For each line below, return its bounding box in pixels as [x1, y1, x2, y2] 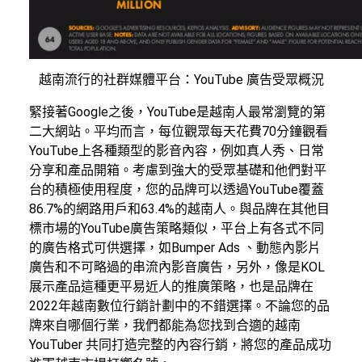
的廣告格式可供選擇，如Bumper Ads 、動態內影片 [29, 239, 321, 255]
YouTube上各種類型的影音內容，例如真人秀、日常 [29, 142, 324, 158]
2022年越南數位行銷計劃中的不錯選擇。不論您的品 [29, 297, 330, 314]
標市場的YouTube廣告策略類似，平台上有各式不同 [29, 220, 324, 236]
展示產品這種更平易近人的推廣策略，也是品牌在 [29, 278, 314, 294]
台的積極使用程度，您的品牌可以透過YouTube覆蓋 [29, 181, 324, 197]
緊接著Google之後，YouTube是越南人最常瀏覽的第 [29, 103, 326, 120]
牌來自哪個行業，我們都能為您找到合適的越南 [29, 317, 301, 333]
